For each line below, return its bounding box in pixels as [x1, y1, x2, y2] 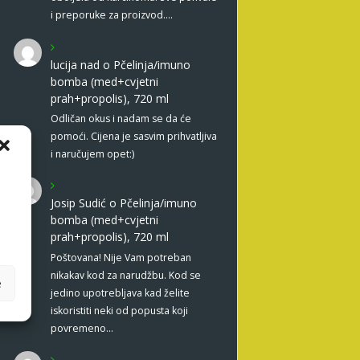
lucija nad [50, 56, 100, 72]
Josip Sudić [50, 195, 106, 211]
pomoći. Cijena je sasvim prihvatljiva [50, 129, 217, 143]
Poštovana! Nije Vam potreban [50, 250, 191, 264]
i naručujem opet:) [50, 146, 134, 161]
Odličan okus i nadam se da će [50, 111, 191, 125]
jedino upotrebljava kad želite [50, 285, 190, 300]
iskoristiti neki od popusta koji [50, 303, 188, 317]
